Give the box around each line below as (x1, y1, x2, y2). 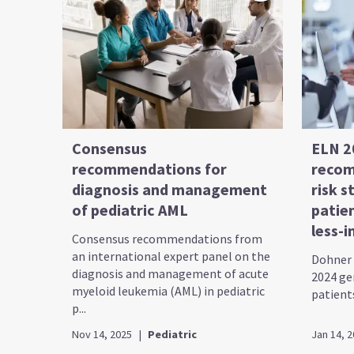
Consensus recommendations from (72, 230, 263, 247)
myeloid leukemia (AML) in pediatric (72, 282, 265, 299)
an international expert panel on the (72, 247, 271, 264)
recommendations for (72, 158, 228, 179)
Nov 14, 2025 (72, 326, 133, 341)
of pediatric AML (72, 199, 189, 220)
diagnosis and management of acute (72, 265, 269, 281)
